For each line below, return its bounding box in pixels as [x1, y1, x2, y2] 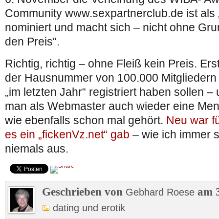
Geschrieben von [42, 185, 126, 198]
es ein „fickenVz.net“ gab [5, 128, 130, 141]
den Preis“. [5, 35, 60, 48]
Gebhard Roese [126, 187, 195, 197]
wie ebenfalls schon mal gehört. [5, 114, 166, 127]
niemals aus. [5, 142, 68, 155]
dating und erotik [53, 202, 125, 213]
